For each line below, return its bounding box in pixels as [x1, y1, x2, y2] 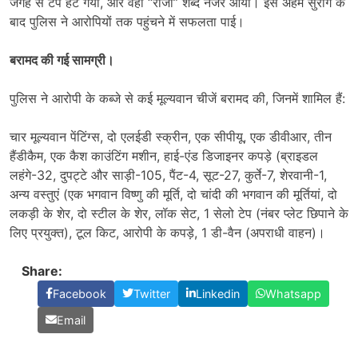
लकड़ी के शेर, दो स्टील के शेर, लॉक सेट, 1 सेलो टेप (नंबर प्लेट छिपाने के [10, 205, 348, 221]
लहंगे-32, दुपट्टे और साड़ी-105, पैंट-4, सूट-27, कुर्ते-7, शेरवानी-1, [10, 166, 327, 183]
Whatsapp [265, 286, 321, 300]
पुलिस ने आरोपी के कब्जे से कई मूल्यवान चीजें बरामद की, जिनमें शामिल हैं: [10, 89, 345, 106]
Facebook [53, 286, 106, 300]
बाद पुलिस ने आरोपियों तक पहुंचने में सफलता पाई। [10, 13, 245, 30]
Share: [22, 262, 62, 279]
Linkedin [196, 286, 240, 300]
